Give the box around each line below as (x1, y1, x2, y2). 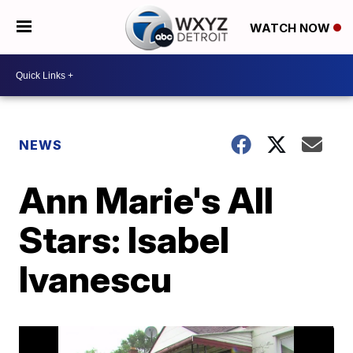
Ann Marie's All (19, 178, 274, 222)
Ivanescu (19, 257, 173, 301)
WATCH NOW (249, 20, 333, 35)
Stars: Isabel (19, 217, 230, 262)
